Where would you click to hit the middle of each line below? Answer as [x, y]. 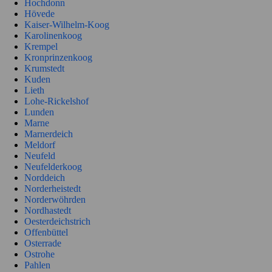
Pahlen [37, 265]
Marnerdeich [49, 134]
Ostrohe [39, 254]
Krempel [41, 47]
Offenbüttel [46, 233]
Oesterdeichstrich [57, 222]
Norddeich [45, 178]
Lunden [39, 112]
